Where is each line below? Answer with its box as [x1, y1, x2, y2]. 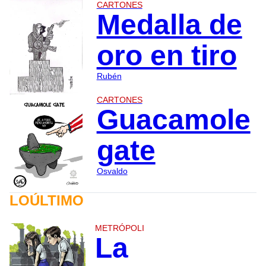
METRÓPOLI [94, 223, 144, 233]
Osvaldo [96, 166, 128, 176]
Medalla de [96, 9, 242, 41]
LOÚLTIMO [9, 192, 84, 208]
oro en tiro [96, 40, 237, 72]
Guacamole [96, 104, 251, 136]
